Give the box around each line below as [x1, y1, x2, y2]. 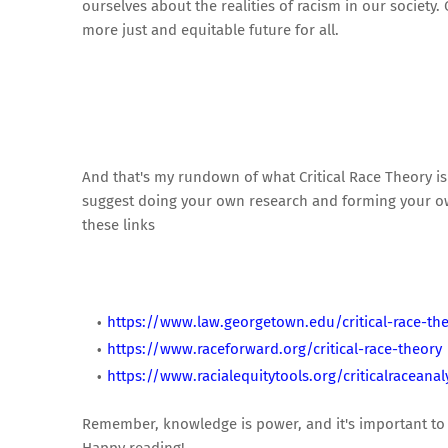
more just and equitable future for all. [82, 21, 339, 39]
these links [82, 216, 155, 234]
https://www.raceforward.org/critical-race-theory [107, 340, 442, 358]
